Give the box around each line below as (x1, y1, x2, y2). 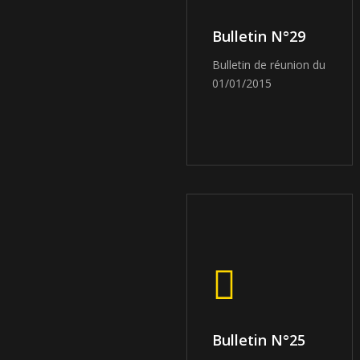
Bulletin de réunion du (212, 56, 326, 72)
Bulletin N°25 (212, 329, 306, 350)
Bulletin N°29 (212, 26, 306, 46)
